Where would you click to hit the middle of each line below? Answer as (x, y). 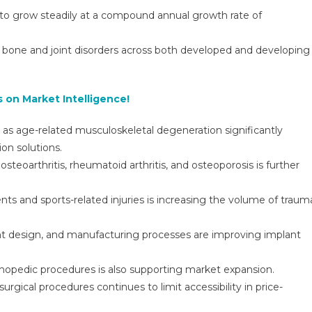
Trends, (29, 34)
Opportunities (44, 82)
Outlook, (32, 18)
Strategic (33, 66)
